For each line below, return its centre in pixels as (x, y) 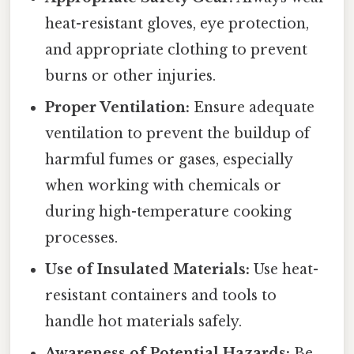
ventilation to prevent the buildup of (178, 133)
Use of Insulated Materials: (148, 269)
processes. (82, 237)
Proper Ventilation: (118, 107)
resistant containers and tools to (161, 295)
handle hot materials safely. (144, 321)
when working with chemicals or (164, 185)
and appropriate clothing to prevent (177, 49)
